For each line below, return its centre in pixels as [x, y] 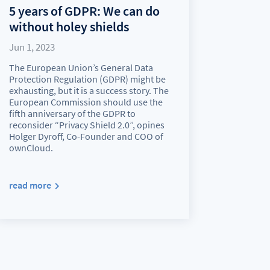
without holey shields [69, 26]
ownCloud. [31, 147]
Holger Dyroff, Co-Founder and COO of [86, 136]
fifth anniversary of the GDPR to [73, 113]
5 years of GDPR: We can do [85, 11]
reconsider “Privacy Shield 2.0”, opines [87, 124]
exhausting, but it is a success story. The [89, 90]
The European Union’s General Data [81, 67]
